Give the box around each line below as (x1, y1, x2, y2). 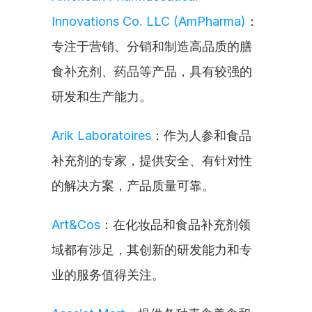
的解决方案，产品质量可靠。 (52, 178, 214, 193)
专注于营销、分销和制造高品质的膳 (52, 39, 252, 54)
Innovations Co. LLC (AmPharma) (52, 14, 246, 29)
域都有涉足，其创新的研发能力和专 (52, 242, 252, 257)
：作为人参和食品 (151, 128, 251, 143)
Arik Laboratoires (52, 128, 151, 143)
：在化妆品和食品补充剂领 (100, 217, 251, 232)
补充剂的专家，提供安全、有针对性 (52, 153, 252, 168)
